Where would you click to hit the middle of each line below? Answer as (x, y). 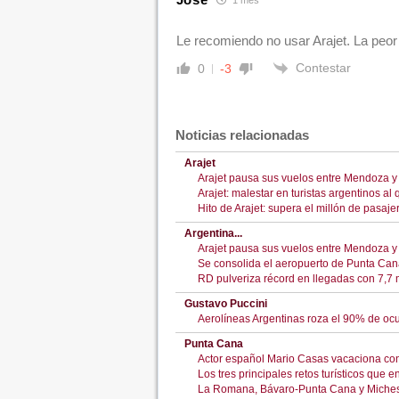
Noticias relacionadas (242, 135)
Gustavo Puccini (225, 304)
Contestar (323, 68)
